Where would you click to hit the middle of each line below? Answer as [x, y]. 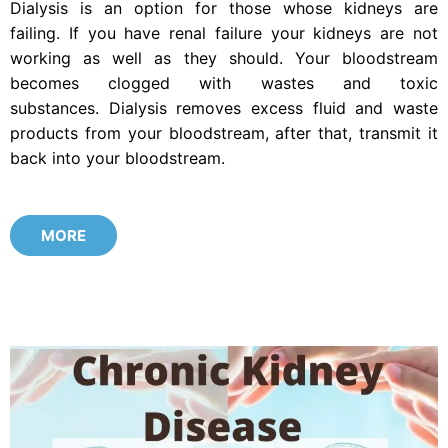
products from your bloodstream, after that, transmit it [224, 132]
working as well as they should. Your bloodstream [224, 57]
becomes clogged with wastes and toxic [224, 82]
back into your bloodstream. [117, 157]
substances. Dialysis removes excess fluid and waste [224, 107]
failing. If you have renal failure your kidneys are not [224, 32]
